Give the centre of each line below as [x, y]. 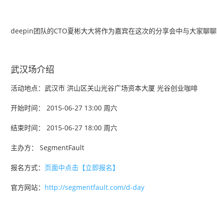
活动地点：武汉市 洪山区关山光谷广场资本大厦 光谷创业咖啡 [104, 88]
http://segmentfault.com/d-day [94, 187]
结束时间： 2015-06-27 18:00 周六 [64, 128]
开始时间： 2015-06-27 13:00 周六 [64, 108]
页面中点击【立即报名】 [82, 167]
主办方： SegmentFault [47, 147]
